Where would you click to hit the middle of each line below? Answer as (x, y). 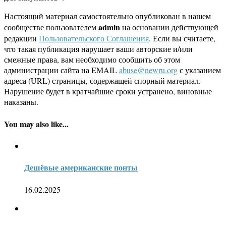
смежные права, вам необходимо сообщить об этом (92, 60)
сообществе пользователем (51, 27)
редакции (21, 38)
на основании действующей (169, 27)
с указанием (199, 70)
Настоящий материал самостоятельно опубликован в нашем (107, 16)
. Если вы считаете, (182, 38)
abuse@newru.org (148, 70)
